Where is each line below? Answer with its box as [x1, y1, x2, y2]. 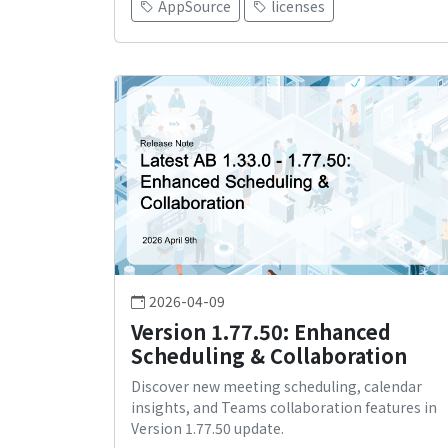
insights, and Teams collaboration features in [131, 397, 437, 418]
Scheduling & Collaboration [131, 341, 407, 371]
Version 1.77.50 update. [131, 418, 284, 439]
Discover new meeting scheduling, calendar [131, 376, 422, 397]
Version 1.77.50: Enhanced [131, 317, 391, 347]
